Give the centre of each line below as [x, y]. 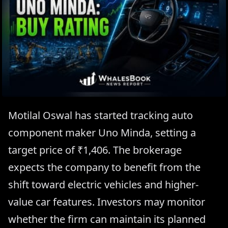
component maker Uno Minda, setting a [102, 132]
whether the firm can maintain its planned [107, 219]
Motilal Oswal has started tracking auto [101, 115]
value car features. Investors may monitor [107, 202]
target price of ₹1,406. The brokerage [95, 150]
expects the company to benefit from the [104, 167]
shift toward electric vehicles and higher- [103, 184]
